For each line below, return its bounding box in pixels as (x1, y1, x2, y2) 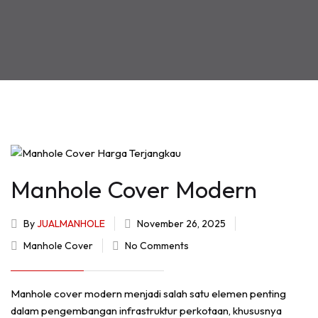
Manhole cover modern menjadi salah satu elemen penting (11, 287, 286, 301)
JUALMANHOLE (37, 217, 105, 231)
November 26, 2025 (135, 217, 228, 231)
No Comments (125, 239, 189, 253)
